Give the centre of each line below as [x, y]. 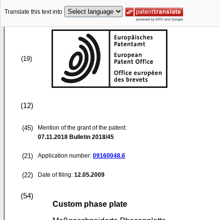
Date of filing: [55, 175]
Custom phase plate [90, 204]
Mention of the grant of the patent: [82, 128]
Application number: [65, 156]
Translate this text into [33, 12]
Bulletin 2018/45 [91, 137]
